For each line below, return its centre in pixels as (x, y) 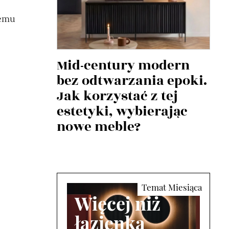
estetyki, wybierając (122, 112)
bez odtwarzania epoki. (132, 81)
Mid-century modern (123, 66)
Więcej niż (118, 203)
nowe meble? (99, 127)
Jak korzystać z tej (117, 96)
